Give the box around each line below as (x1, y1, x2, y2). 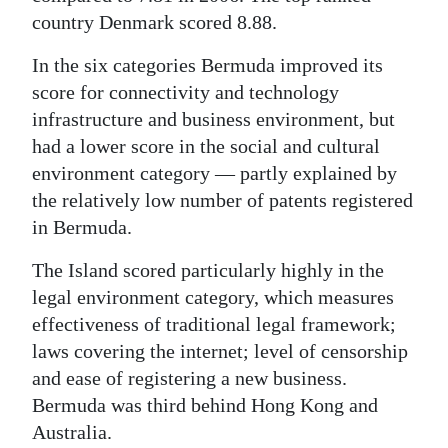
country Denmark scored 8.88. (32, 11, 277, 33)
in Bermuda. (32, 216, 132, 238)
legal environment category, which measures (32, 286, 394, 308)
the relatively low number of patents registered (32, 189, 413, 211)
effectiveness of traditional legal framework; (32, 313, 396, 335)
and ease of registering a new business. (32, 367, 347, 389)
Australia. (32, 421, 112, 443)
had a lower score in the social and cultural (32, 135, 380, 157)
